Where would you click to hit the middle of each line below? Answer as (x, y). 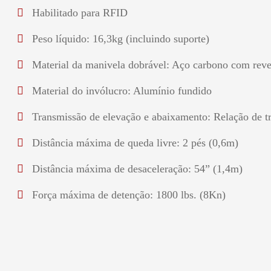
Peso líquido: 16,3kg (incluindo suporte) (120, 39)
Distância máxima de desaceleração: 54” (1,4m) (137, 169)
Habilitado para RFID (80, 13)
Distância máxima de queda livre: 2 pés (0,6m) (135, 143)
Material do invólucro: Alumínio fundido (122, 91)
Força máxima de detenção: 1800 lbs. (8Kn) (129, 195)
